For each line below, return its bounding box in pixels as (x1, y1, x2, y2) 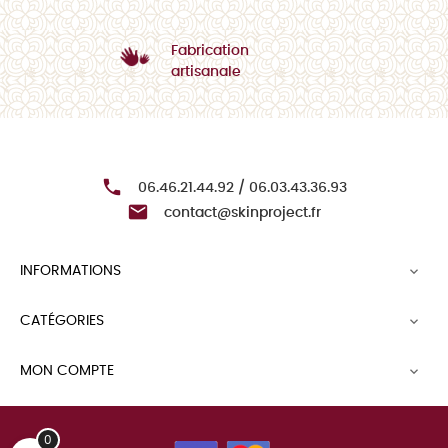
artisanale (171, 64, 241, 79)
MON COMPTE (20, 363, 114, 378)
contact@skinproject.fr (164, 205, 321, 220)
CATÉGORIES (20, 313, 104, 328)
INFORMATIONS (20, 263, 121, 278)
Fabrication (171, 43, 249, 58)
